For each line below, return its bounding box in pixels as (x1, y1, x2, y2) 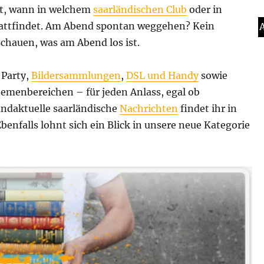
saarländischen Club (93, 3, 187, 15)
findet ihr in (178, 102, 237, 114)
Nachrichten (120, 102, 178, 114)
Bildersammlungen (31, 69, 121, 81)
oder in (187, 3, 222, 15)
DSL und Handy (126, 69, 199, 81)
